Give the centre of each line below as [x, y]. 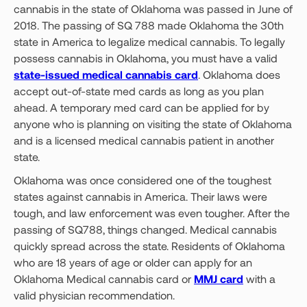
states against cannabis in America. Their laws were [140, 196]
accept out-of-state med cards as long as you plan [139, 91]
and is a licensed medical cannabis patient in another [144, 140]
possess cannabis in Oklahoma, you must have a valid [146, 58]
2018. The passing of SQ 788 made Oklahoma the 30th [149, 25]
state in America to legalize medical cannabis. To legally [149, 41]
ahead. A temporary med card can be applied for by [142, 107]
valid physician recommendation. [94, 295]
